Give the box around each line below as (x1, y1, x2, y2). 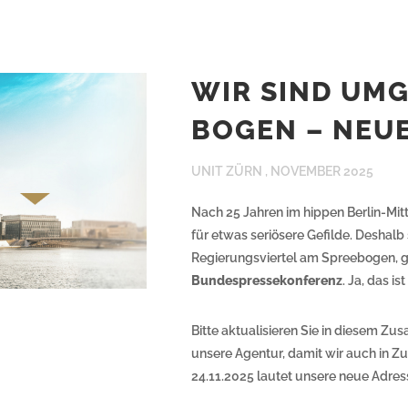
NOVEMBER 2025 (270, 164, 373, 178)
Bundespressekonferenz (191, 273, 342, 288)
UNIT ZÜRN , (191, 164, 270, 178)
